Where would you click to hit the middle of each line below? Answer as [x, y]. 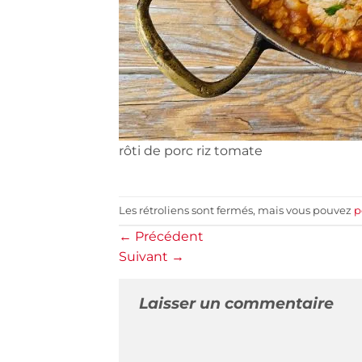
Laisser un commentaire [236, 303]
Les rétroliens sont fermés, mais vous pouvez [236, 210]
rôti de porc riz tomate [191, 150]
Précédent [168, 237]
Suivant [145, 257]
